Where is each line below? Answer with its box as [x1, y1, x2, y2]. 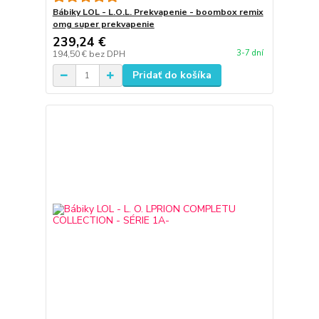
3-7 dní [236, 47, 263, 58]
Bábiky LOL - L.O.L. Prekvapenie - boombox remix [52, 6, 263, 19]
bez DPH [88, 48, 125, 61]
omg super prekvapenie [52, 19, 155, 31]
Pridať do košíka [132, 68, 211, 83]
